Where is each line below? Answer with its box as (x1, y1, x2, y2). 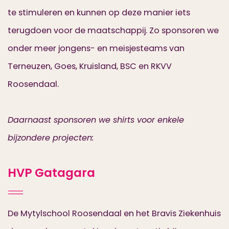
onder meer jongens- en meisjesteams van (8, 42, 185, 54)
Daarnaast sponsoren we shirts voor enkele (8, 114, 184, 126)
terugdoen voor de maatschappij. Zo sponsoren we (8, 25, 219, 36)
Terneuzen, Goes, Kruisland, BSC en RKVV (8, 60, 172, 72)
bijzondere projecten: (8, 132, 94, 144)
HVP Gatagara (8, 165, 95, 181)
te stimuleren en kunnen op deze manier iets (8, 7, 190, 18)
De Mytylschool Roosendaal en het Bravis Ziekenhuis (8, 208, 221, 219)
